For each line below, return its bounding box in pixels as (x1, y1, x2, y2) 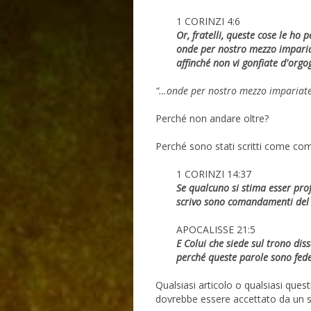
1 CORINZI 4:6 (176, 15, 243, 28)
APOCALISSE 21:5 (176, 223, 258, 237)
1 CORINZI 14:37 (176, 167, 254, 181)
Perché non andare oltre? (155, 112, 269, 126)
